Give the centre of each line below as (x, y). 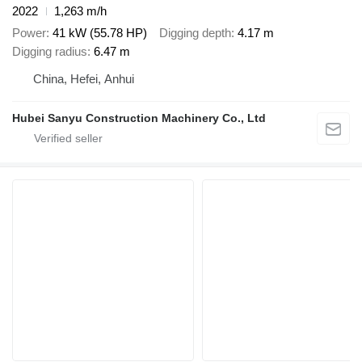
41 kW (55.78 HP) (100, 32)
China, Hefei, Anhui (84, 78)
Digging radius (50, 51)
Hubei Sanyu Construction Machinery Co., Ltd (139, 118)
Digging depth (195, 32)
